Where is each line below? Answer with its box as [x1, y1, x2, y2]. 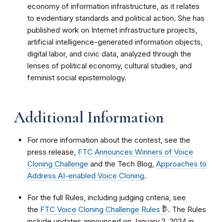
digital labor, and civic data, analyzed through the [27, 49, 191, 58]
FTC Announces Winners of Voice [78, 147, 193, 157]
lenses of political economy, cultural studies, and [27, 60, 192, 70]
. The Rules [168, 204, 206, 214]
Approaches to [156, 159, 207, 168]
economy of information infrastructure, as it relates [27, 1, 200, 11]
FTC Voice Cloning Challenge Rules [40, 204, 160, 214]
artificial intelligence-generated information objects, [27, 37, 203, 47]
